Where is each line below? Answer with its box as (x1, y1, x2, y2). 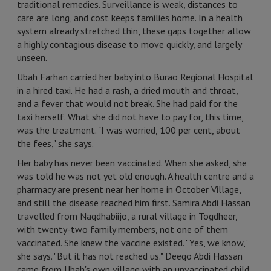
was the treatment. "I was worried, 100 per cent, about (17, 124, 240, 136)
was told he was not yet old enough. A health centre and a (17, 170, 254, 182)
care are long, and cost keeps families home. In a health (17, 11, 243, 24)
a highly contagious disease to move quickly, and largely (17, 38, 241, 50)
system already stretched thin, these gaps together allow (17, 25, 251, 37)
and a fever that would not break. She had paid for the (17, 97, 238, 109)
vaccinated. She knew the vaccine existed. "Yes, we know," (17, 237, 247, 249)
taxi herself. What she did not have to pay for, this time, (17, 111, 243, 123)
